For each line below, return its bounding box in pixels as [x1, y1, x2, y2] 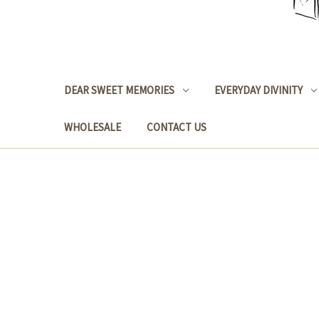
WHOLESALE [64, 120, 121, 134]
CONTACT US [147, 120, 206, 134]
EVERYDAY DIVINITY [214, 83, 303, 97]
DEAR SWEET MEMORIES [64, 83, 174, 97]
